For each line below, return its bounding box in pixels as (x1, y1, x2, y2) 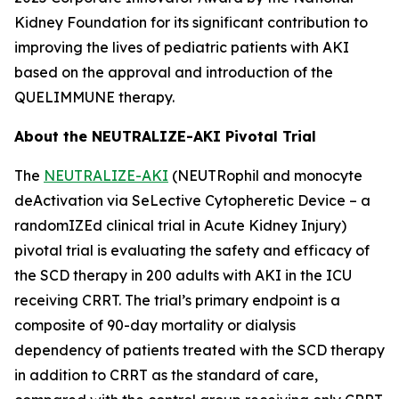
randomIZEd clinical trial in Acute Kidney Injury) (14, 216, 346, 234)
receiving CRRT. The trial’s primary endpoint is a (14, 291, 340, 309)
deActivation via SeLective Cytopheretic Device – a (14, 191, 370, 209)
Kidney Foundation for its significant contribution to (14, 13, 368, 31)
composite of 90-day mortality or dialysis (14, 316, 296, 334)
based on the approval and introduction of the (14, 63, 333, 81)
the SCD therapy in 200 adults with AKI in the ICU (14, 266, 352, 284)
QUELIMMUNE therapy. (14, 88, 175, 106)
